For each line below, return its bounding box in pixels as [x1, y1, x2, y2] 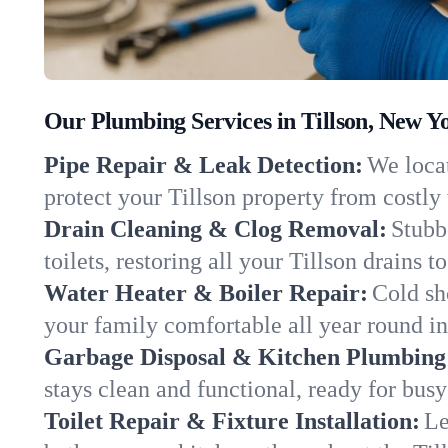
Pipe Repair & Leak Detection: [44, 152, 363, 178]
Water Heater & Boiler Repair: [44, 280, 368, 306]
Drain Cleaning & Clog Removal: [44, 216, 387, 242]
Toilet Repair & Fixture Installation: [44, 408, 420, 434]
